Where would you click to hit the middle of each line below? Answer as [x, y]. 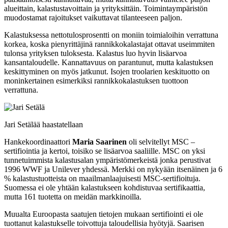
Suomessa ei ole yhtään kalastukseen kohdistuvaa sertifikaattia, [105, 187]
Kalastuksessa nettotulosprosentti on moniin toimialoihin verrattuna [111, 35]
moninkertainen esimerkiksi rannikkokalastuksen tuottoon [96, 80]
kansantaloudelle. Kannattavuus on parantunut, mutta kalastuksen [109, 62]
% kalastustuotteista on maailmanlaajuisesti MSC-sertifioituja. [102, 178]
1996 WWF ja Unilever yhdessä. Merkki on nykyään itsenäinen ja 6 [113, 169]
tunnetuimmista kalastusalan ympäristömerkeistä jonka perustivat [107, 160]
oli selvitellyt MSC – [161, 141]
